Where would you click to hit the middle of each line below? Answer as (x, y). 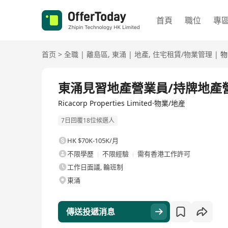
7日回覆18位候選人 (88, 121)
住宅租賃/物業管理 (182, 54)
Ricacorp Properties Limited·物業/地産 (122, 103)
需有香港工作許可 (164, 154)
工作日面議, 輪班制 (95, 167)
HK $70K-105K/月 (93, 141)
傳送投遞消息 (91, 212)
